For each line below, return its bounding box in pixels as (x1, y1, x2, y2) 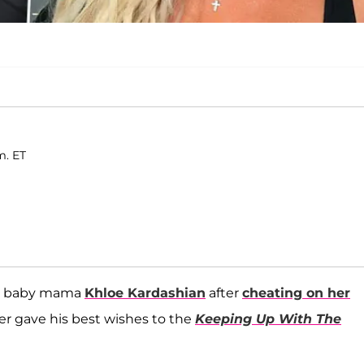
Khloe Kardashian (84, 285, 206, 301)
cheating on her (242, 285, 350, 301)
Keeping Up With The (195, 311, 341, 327)
